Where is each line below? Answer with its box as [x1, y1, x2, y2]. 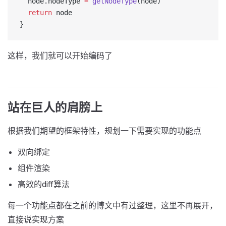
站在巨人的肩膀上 [8, 100, 103, 115]
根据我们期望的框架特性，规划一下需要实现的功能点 [8, 126, 201, 136]
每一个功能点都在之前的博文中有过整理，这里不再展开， [8, 200, 217, 210]
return [20, 9, 52, 17]
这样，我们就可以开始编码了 [8, 50, 112, 61]
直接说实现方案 [8, 214, 64, 224]
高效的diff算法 [18, 179, 70, 189]
